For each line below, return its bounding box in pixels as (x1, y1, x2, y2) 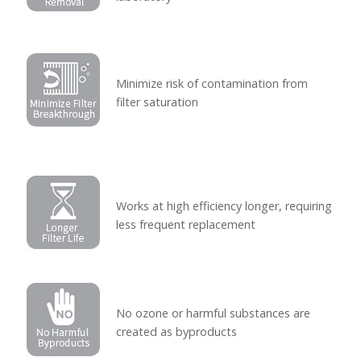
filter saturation (115, 93, 198, 110)
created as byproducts (115, 323, 237, 339)
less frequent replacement (115, 217, 255, 233)
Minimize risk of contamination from (115, 75, 308, 91)
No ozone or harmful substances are (115, 305, 310, 321)
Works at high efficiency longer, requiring (115, 198, 332, 214)
